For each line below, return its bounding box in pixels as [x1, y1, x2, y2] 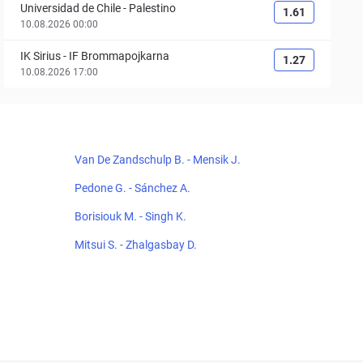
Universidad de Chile [20, 2, 122, 15]
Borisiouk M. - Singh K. [75, 210, 186, 223]
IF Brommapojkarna [69, 49, 170, 62]
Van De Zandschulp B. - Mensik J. [75, 153, 241, 166]
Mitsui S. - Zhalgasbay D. [75, 238, 197, 251]
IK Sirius [20, 49, 62, 62]
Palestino [129, 2, 177, 15]
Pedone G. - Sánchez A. [75, 181, 190, 194]
